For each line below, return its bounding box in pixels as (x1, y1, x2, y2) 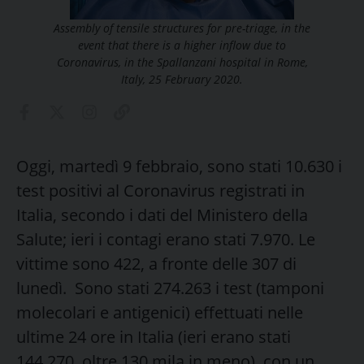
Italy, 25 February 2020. (121, 71, 243, 87)
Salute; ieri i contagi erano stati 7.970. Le (16, 227, 315, 250)
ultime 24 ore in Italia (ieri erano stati (16, 325, 291, 348)
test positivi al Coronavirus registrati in (16, 179, 305, 201)
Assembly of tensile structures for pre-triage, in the (54, 19, 310, 36)
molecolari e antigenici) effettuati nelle (16, 301, 303, 323)
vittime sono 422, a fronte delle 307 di (16, 252, 297, 275)
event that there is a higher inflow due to (78, 37, 286, 53)
